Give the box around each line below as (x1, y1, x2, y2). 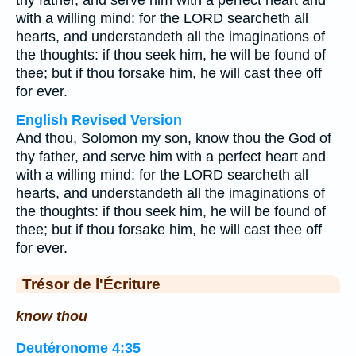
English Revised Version (16, 112, 182, 128)
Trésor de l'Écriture (22, 275, 161, 292)
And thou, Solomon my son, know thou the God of (16, 130, 331, 146)
